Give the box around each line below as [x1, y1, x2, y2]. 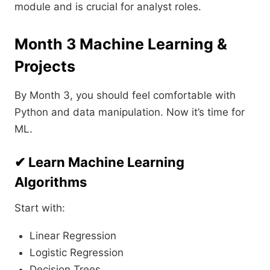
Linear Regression [30, 230, 116, 242]
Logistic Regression [30, 246, 124, 259]
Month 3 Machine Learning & [14, 35, 227, 54]
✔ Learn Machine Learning [14, 154, 184, 171]
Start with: [14, 202, 65, 215]
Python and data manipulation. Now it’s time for [14, 106, 245, 119]
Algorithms [14, 174, 87, 190]
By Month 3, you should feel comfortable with [14, 89, 236, 102]
